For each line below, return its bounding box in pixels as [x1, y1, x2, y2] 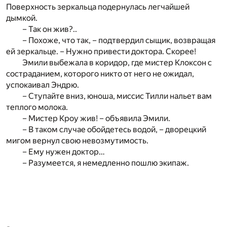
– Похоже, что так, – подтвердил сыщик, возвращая [22, 35, 215, 45]
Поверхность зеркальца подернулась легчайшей [6, 2, 190, 12]
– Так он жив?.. [22, 24, 77, 34]
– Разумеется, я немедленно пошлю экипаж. [22, 158, 189, 168]
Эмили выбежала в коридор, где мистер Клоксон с [22, 57, 212, 67]
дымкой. [6, 13, 37, 23]
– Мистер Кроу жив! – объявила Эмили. [22, 113, 170, 123]
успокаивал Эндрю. [6, 80, 79, 90]
